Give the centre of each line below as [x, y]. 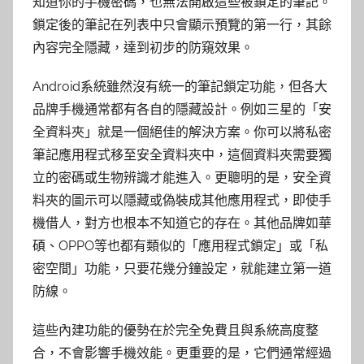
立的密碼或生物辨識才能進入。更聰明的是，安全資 [182, 177]
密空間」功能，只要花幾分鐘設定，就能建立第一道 [182, 268]
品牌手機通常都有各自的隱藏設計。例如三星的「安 [182, 109]
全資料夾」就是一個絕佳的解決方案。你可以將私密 [182, 132]
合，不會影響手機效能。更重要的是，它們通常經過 [182, 353]
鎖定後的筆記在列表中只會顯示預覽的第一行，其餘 [182, 24]
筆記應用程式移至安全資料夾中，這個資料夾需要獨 [182, 154]
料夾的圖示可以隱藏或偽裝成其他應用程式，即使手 [182, 200]
